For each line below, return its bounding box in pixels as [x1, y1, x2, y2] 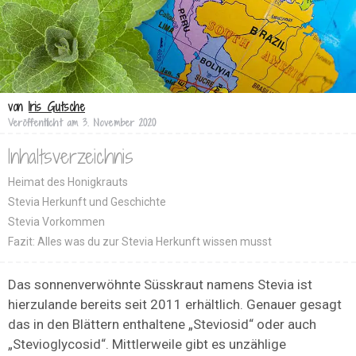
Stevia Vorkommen [8, 215, 105, 229]
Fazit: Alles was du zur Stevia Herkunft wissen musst [8, 235, 272, 249]
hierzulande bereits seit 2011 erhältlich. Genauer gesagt [8, 296, 342, 313]
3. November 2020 [83, 116, 157, 130]
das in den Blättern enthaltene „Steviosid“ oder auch [8, 316, 316, 333]
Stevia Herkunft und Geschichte [8, 195, 166, 209]
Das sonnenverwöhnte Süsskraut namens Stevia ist [8, 277, 312, 293]
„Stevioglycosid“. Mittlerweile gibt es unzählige [8, 336, 286, 353]
